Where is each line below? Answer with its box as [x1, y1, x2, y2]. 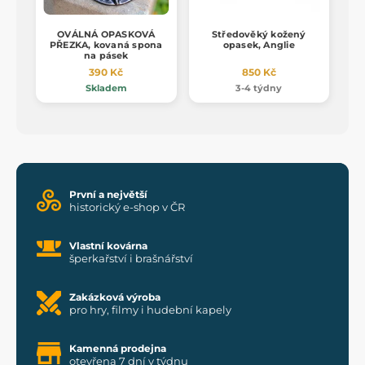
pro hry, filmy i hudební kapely [69, 302, 231, 316]
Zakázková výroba [69, 290, 161, 303]
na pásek [83, 49, 129, 61]
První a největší [69, 187, 147, 200]
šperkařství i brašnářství [69, 251, 193, 265]
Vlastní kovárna [69, 239, 147, 252]
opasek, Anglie [222, 38, 295, 51]
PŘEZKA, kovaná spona [50, 38, 163, 51]
